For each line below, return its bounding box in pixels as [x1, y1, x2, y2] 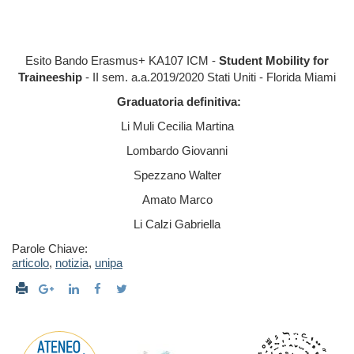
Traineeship [18, 70, 82, 85]
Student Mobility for [219, 54, 329, 68]
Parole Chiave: [12, 242, 88, 256]
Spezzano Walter [133, 168, 221, 183]
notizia [55, 256, 88, 270]
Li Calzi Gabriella [134, 217, 220, 232]
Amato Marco [141, 193, 213, 207]
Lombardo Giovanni [126, 144, 228, 158]
